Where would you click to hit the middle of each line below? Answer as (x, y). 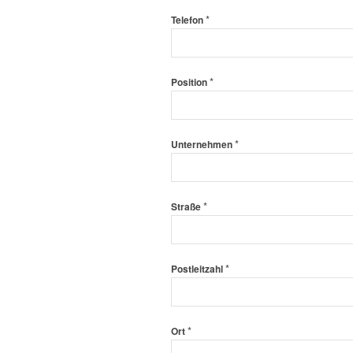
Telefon (188, 20)
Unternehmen (203, 144)
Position (190, 82)
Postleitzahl (198, 269)
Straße (187, 206)
